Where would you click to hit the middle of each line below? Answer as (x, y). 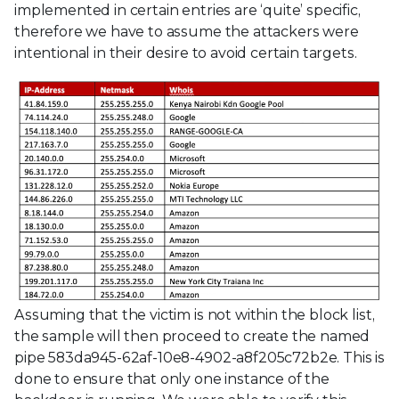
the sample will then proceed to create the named (192, 337)
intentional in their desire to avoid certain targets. (186, 53)
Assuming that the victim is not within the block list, (195, 315)
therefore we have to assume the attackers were (187, 32)
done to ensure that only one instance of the (172, 379)
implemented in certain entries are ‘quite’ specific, (187, 11)
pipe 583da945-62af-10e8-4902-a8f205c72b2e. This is (199, 358)
